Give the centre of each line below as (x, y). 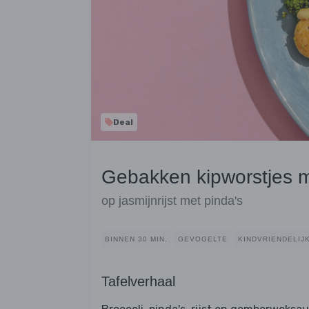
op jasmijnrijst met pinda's (172, 201)
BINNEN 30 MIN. (136, 239)
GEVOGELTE (203, 239)
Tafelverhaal (138, 282)
